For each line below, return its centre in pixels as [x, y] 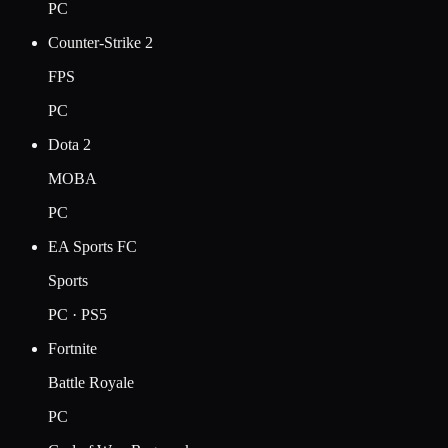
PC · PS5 [77, 314]
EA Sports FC [92, 246]
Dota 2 [69, 144]
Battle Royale [91, 382]
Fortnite [72, 348]
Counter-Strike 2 [100, 42]
